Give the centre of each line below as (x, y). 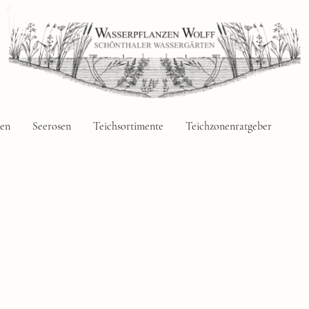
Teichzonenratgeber (229, 126)
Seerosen (52, 126)
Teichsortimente (128, 126)
